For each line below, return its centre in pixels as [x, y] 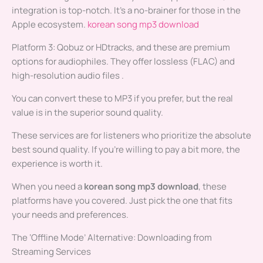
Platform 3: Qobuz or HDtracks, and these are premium [121, 48]
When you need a [48, 187]
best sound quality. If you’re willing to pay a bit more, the [126, 150]
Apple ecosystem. [50, 25]
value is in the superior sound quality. [87, 113]
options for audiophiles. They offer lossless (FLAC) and [123, 62]
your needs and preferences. [70, 215]
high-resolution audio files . [68, 76]
